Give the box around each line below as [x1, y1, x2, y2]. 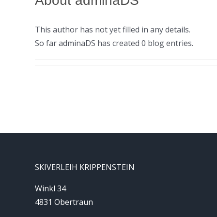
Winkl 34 [35, 183, 66, 194]
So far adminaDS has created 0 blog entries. [35, 38, 193, 48]
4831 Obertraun [35, 197, 93, 207]
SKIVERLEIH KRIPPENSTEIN [35, 162, 135, 172]
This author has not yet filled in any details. [35, 24, 190, 35]
